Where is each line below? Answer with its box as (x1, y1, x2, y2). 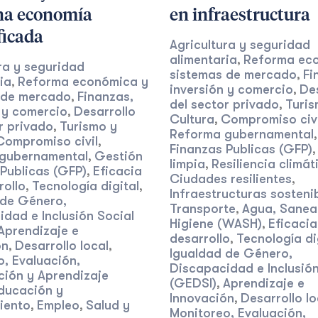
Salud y (85, 298, 130, 312)
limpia (170, 157, 205, 171)
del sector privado (170, 97, 279, 111)
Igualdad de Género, (170, 246, 292, 261)
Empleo (36, 298, 79, 312)
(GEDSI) (170, 276, 216, 290)
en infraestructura (170, 7, 310, 24)
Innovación (170, 291, 234, 305)
